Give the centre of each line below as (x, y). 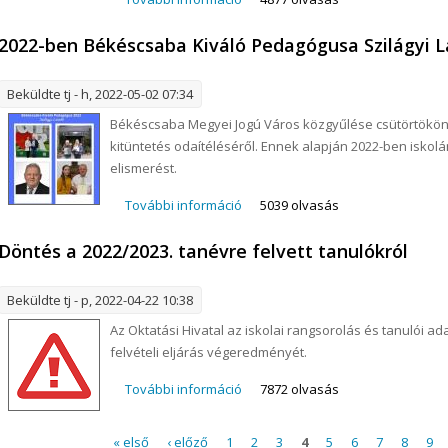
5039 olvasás (300, 204)
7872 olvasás (300, 388)
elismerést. (144, 167)
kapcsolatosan (287, 226)
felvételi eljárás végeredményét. (209, 351)
